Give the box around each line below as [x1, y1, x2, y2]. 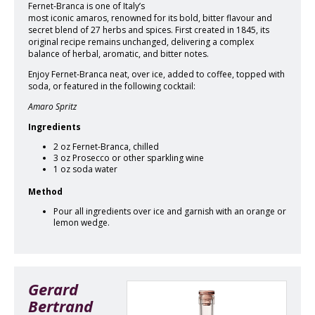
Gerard [28, 278, 78, 300]
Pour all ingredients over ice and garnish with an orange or [53, 205, 286, 218]
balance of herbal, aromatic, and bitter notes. [28, 47, 209, 60]
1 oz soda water [53, 162, 117, 175]
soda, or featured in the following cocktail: [28, 79, 195, 92]
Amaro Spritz [28, 100, 77, 112]
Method [28, 186, 63, 198]
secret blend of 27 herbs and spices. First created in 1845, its [28, 23, 269, 36]
